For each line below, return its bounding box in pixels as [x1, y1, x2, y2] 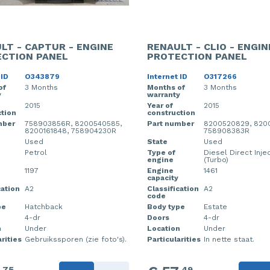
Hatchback [24, 202, 63, 211]
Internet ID [147, 72, 187, 81]
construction [147, 108, 195, 117]
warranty [147, 90, 180, 99]
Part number [147, 119, 194, 128]
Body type [147, 202, 185, 211]
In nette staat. [204, 235, 254, 243]
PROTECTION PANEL [147, 51, 247, 62]
